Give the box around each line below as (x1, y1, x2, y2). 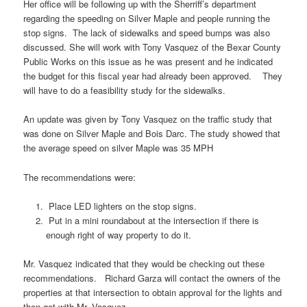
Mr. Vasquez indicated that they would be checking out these (23, 256, 265, 270)
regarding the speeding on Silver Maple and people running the (23, 12, 271, 25)
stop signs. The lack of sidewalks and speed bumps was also (23, 26, 271, 40)
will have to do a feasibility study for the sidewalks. (23, 84, 226, 97)
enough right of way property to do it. (45, 228, 191, 241)
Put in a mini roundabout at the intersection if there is (45, 213, 259, 227)
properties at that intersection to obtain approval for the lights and (23, 285, 282, 299)
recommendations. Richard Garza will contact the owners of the (23, 271, 281, 284)
